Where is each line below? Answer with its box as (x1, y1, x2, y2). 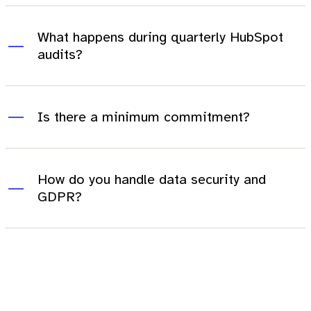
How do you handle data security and (37, 171, 266, 189)
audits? (37, 46, 83, 64)
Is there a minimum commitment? (37, 108, 250, 126)
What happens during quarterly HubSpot (37, 28, 283, 47)
